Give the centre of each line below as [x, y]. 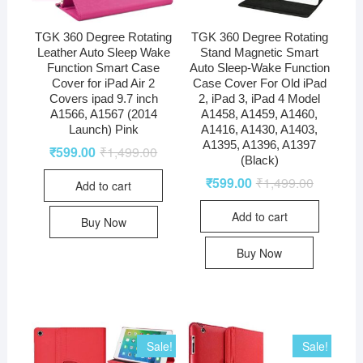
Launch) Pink [103, 129]
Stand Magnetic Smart [260, 52]
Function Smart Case [104, 67]
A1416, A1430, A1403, [260, 129]
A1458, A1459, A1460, [260, 113]
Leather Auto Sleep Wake [103, 52]
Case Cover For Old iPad [259, 83]
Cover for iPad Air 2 [104, 83]
